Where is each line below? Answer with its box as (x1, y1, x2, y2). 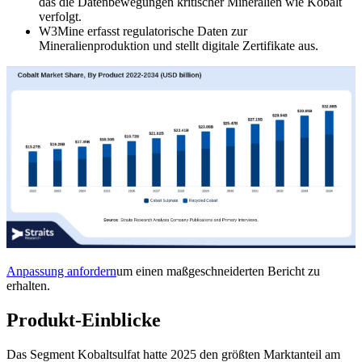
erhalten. (6, 278, 50, 293)
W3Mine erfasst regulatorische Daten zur (39, 23, 247, 38)
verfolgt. (39, 9, 82, 23)
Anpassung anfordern (6, 263, 116, 278)
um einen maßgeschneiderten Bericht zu (116, 263, 320, 278)
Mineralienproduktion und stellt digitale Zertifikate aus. (39, 38, 318, 53)
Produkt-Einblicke (6, 309, 161, 330)
